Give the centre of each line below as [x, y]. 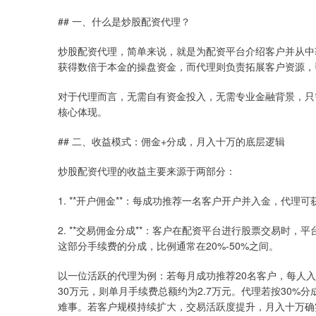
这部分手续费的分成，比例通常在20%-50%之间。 [168, 245]
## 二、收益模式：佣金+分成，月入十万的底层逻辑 [171, 141]
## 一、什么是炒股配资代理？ [124, 21]
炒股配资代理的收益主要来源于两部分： [147, 171]
